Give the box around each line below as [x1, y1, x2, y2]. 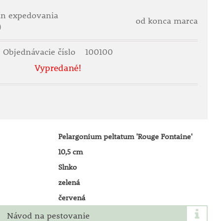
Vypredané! [35, 62, 82, 74]
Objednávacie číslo [3, 46, 78, 57]
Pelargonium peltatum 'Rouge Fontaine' [58, 131, 192, 141]
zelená [58, 177, 80, 187]
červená [58, 192, 85, 202]
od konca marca [136, 15, 198, 26]
